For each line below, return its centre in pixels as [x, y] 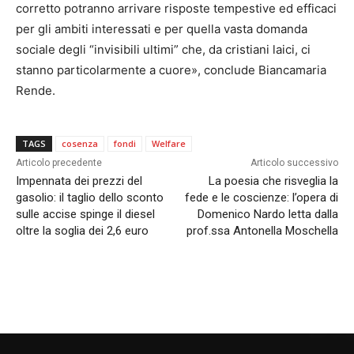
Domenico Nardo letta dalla [267, 215]
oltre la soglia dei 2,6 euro [82, 231]
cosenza [80, 144]
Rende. [36, 91]
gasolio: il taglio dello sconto [90, 198]
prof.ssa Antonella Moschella [262, 231]
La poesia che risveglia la [273, 181]
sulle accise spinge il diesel [85, 215]
